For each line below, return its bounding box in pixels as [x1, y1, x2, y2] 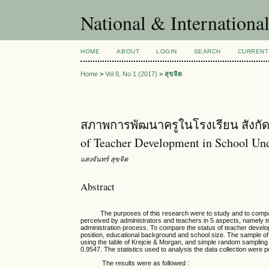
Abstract [80, 179, 115, 193]
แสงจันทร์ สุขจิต [80, 156, 128, 163]
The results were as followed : [80, 259, 190, 267]
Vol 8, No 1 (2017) [105, 70, 158, 78]
